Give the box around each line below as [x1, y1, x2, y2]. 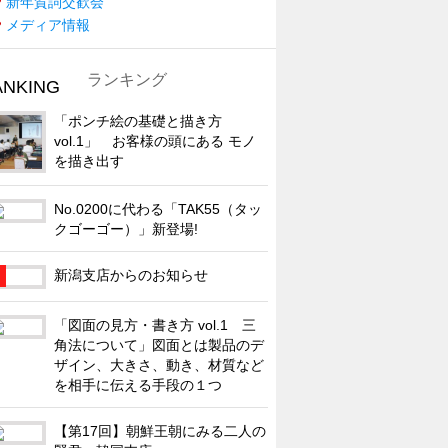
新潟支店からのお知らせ [54, 266, 208, 283]
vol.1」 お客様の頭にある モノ [54, 132, 256, 149]
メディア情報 [6, 16, 90, 33]
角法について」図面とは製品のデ [54, 336, 264, 353]
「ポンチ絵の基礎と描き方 [54, 112, 222, 129]
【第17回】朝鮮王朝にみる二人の [54, 422, 266, 439]
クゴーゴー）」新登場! [54, 220, 198, 237]
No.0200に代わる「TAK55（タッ [54, 200, 262, 217]
